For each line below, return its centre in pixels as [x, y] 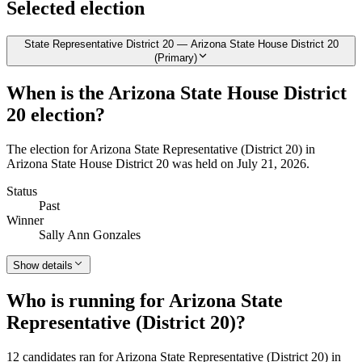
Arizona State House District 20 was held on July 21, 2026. [158, 164]
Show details [43, 266]
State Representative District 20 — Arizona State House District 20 [181, 44]
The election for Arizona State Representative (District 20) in [161, 149]
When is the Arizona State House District [177, 93]
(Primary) [175, 58]
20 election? [56, 115]
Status [22, 192]
